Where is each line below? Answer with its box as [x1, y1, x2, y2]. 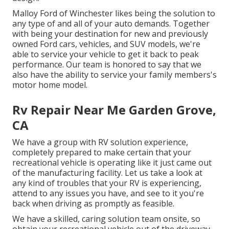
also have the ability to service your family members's [12, 68, 217, 80]
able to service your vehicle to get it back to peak [12, 48, 199, 60]
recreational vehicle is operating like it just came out [12, 156, 212, 168]
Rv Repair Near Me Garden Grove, [12, 101, 216, 118]
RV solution [98, 136, 142, 148]
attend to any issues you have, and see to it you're [12, 187, 204, 199]
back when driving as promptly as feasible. [12, 197, 174, 209]
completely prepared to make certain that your [12, 146, 191, 158]
